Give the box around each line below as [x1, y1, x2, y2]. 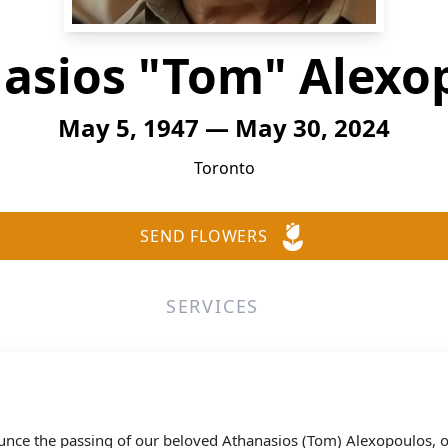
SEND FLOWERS [140, 225, 268, 247]
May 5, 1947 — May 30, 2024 [58, 111, 390, 144]
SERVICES [165, 294, 260, 318]
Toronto [193, 157, 255, 179]
